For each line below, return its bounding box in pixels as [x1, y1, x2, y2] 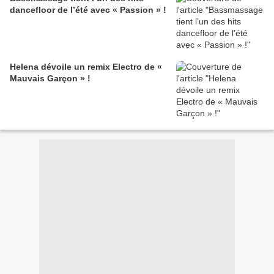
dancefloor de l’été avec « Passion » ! [10, 5, 166, 15]
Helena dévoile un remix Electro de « [10, 62, 162, 72]
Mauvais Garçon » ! [10, 73, 91, 84]
